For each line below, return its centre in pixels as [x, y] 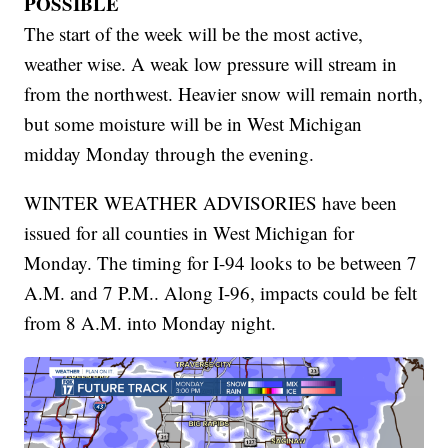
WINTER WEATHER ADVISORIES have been [211, 202]
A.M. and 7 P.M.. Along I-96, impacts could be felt [221, 292]
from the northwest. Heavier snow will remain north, [224, 93]
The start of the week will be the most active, [194, 33]
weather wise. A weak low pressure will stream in [211, 63]
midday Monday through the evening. [169, 153]
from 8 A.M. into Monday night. [150, 322]
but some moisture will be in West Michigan [193, 123]
